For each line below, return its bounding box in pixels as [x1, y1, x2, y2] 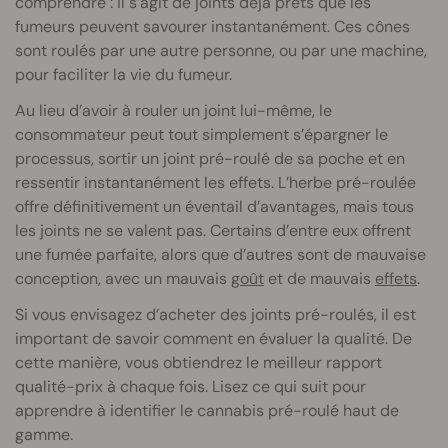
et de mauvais [264, 267, 375, 289]
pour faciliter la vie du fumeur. [15, 63, 232, 85]
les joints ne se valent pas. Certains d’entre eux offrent [15, 219, 411, 241]
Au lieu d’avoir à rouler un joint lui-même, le [15, 99, 332, 121]
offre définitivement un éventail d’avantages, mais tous [15, 195, 414, 217]
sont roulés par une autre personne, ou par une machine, [15, 39, 427, 61]
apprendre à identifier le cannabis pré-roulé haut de [15, 399, 399, 421]
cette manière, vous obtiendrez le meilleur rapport [15, 351, 382, 373]
